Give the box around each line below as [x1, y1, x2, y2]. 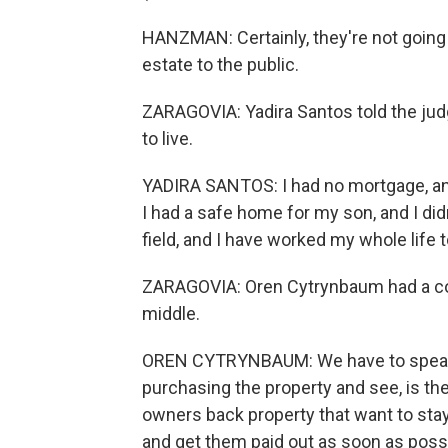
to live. [142, 128, 193, 149]
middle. [142, 303, 200, 324]
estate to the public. [142, 54, 299, 75]
